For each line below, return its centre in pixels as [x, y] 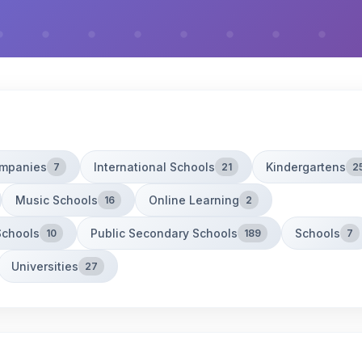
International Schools [154, 166]
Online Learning [194, 200]
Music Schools [57, 200]
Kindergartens [306, 166]
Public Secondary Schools [164, 233]
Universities [45, 266]
